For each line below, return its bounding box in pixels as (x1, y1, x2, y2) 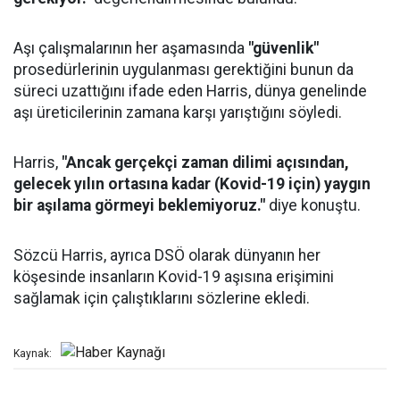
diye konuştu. (265, 196, 361, 215)
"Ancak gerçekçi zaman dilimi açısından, (62, 154, 349, 172)
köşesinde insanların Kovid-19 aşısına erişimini (13, 268, 334, 287)
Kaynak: (13, 346, 52, 360)
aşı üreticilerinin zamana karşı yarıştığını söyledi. (13, 104, 342, 122)
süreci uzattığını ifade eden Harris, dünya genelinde (13, 82, 367, 101)
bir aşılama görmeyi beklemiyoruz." (13, 196, 265, 215)
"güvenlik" (248, 39, 319, 58)
